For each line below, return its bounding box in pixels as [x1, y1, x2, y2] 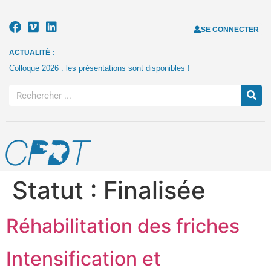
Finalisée [103, 175, 206, 205]
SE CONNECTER [200, 25, 259, 34]
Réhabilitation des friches [6, 214, 240, 238]
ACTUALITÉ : [9, 48, 54, 57]
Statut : [12, 175, 103, 205]
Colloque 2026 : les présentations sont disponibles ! [9, 64, 190, 73]
